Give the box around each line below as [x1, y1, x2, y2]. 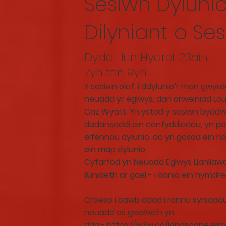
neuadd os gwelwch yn [84, 207, 174, 218]
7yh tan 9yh [84, 65, 147, 80]
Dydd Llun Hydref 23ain [84, 49, 208, 65]
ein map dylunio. [84, 144, 147, 155]
